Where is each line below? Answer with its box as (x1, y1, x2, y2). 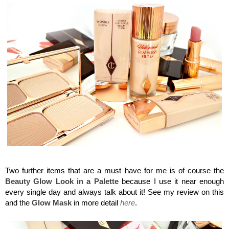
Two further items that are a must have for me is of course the (5, 166, 224, 175)
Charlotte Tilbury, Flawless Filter (80, 152, 149, 159)
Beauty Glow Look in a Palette (5, 177, 122, 186)
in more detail (72, 198, 120, 208)
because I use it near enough (122, 177, 224, 186)
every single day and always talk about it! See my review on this (5, 188, 224, 197)
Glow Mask (32, 198, 72, 208)
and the (5, 198, 32, 208)
